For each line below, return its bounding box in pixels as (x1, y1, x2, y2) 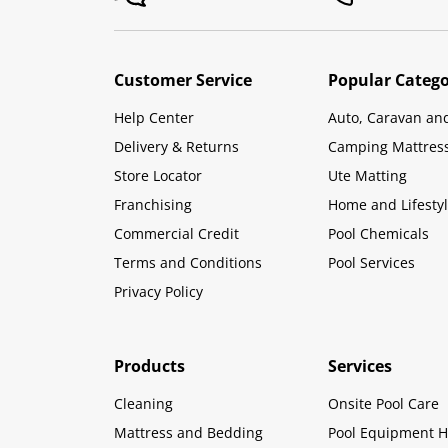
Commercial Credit (114, 223, 239, 243)
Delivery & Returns (114, 136, 239, 156)
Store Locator (114, 165, 202, 185)
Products (114, 354, 185, 377)
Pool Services (327, 252, 415, 272)
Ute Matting (327, 165, 407, 185)
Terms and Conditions (114, 252, 262, 272)
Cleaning (114, 393, 173, 413)
